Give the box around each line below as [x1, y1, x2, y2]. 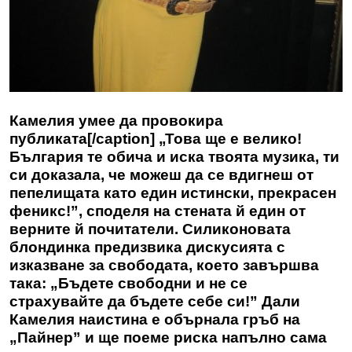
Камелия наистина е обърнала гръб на [9, 311, 300, 328]
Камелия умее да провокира [9, 112, 223, 130]
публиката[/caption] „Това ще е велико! [9, 130, 302, 148]
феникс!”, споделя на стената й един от [9, 203, 306, 220]
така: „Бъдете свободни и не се [9, 275, 247, 292]
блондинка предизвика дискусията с [9, 239, 285, 256]
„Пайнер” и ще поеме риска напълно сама [9, 329, 327, 346]
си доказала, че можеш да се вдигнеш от [9, 167, 313, 184]
